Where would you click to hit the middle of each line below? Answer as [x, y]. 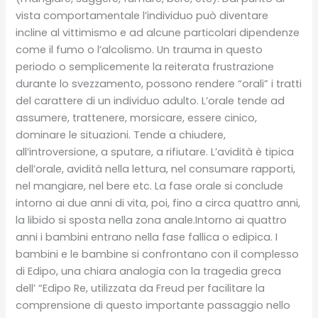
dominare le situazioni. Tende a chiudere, [121, 135]
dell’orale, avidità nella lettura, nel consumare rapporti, [156, 169]
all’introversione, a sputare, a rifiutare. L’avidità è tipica [155, 152]
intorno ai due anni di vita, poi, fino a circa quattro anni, [158, 203]
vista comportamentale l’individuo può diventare [142, 15]
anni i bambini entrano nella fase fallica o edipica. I [147, 237]
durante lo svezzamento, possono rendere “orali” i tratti [159, 83]
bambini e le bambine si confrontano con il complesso [158, 254]
